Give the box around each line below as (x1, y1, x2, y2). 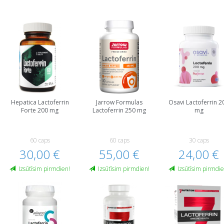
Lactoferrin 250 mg (92, 106, 146, 114)
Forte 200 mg (21, 106, 59, 114)
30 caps (188, 136, 209, 144)
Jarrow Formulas (96, 98, 143, 106)
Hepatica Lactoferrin (10, 98, 69, 106)
